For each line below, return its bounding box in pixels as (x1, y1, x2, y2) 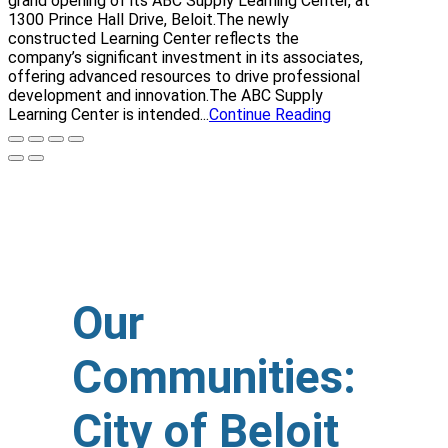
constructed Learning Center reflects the (8, 28, 299, 48)
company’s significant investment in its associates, (8, 47, 363, 67)
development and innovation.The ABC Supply (8, 85, 323, 105)
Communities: (72, 349, 356, 404)
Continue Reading (209, 104, 331, 124)
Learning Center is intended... (8, 104, 209, 124)
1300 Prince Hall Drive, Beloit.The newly (8, 9, 289, 29)
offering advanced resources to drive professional (8, 66, 360, 86)
